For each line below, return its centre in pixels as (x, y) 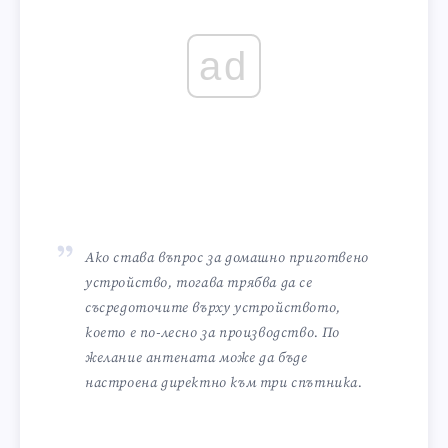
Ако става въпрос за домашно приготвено (227, 258)
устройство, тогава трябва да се (199, 283)
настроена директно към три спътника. (224, 383)
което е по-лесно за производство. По (212, 333)
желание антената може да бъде (196, 358)
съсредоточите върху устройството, (213, 308)
